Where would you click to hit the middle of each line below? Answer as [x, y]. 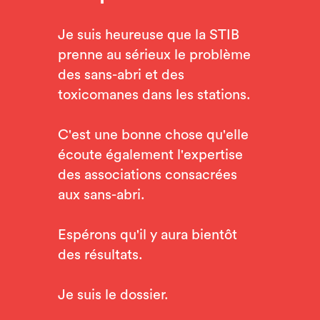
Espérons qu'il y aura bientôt [147, 235]
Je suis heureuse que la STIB [148, 35]
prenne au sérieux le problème [154, 55]
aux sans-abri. [101, 195]
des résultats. [100, 255]
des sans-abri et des [121, 75]
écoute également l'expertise [150, 155]
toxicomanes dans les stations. [154, 95]
